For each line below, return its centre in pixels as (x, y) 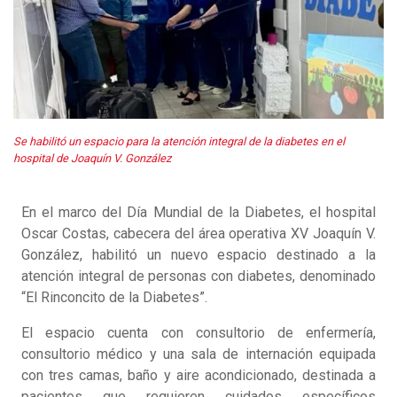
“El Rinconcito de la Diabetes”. (114, 298)
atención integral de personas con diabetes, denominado (198, 276)
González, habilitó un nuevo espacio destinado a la (198, 255)
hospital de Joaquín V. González (92, 159)
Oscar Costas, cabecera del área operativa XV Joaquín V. (198, 234)
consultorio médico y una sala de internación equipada (198, 354)
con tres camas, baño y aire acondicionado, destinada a (198, 376)
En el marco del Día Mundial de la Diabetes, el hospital (198, 213)
